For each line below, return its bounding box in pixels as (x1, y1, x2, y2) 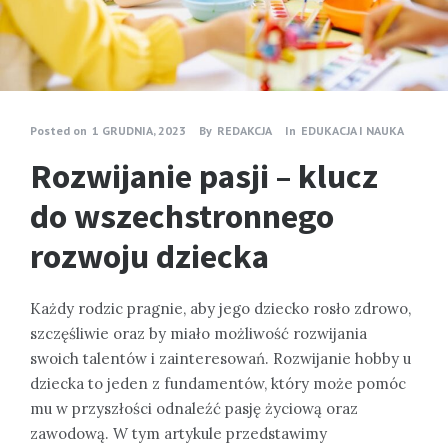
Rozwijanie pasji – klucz (30, 154, 378, 197)
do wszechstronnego (30, 194, 334, 237)
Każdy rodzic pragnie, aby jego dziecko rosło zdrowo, (30, 298, 411, 318)
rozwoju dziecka (30, 234, 269, 277)
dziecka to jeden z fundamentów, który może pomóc (30, 373, 406, 393)
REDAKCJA (217, 122, 272, 138)
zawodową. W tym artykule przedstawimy (30, 423, 327, 443)
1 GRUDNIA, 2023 (92, 122, 186, 138)
